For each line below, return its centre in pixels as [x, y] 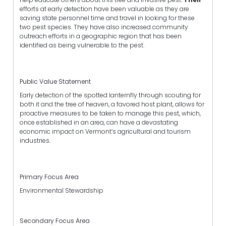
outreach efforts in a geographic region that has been [101, 36]
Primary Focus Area [49, 177]
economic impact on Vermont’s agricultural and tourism [105, 131]
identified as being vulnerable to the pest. [82, 45]
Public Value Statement [55, 81]
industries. [35, 140]
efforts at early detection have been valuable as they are [104, 9]
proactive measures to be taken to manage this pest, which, [110, 113]
